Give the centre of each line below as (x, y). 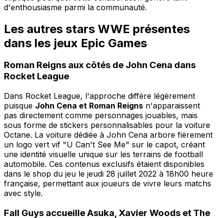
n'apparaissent (172, 106)
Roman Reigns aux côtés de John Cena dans (100, 65)
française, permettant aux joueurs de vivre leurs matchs (108, 184)
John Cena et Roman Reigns (89, 106)
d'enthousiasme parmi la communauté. (75, 7)
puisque (19, 106)
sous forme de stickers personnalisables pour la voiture (107, 125)
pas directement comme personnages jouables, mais (101, 116)
